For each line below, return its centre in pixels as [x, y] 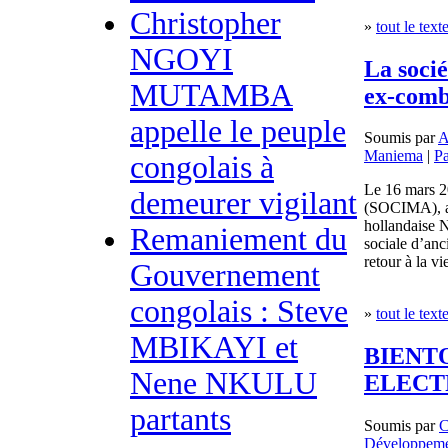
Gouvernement [225, 275]
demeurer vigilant [243, 203]
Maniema [393, 156]
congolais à [202, 167]
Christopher [205, 23]
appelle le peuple [238, 131]
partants [180, 419]
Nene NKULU [223, 383]
